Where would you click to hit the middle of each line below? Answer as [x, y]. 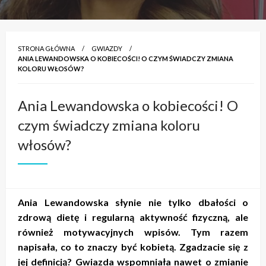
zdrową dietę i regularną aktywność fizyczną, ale [133, 217]
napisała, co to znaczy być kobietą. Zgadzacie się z [133, 246]
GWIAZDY [107, 48]
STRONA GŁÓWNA [46, 48]
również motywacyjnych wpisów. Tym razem [133, 232]
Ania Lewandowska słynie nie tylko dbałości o [133, 202]
